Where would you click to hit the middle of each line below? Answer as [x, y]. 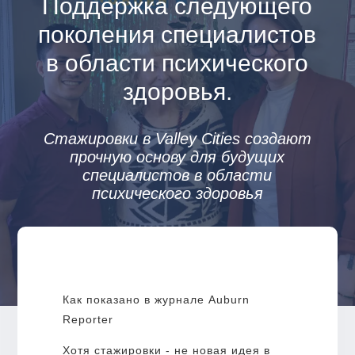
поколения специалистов [177, 34]
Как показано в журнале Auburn [156, 299]
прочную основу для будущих [177, 157]
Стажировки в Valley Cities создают [177, 138]
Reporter [88, 319]
